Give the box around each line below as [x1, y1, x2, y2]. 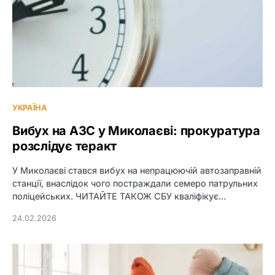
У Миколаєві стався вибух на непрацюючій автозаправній [12, 165, 261, 176]
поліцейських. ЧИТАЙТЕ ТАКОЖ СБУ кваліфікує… [12, 190, 226, 201]
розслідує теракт [12, 138, 117, 153]
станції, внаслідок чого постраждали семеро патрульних [12, 177, 258, 188]
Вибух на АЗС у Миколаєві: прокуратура [12, 123, 260, 138]
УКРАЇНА [12, 103, 47, 112]
